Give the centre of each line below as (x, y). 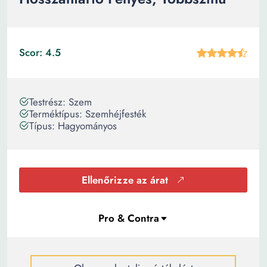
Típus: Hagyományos (73, 126)
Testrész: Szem (60, 102)
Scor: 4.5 (40, 52)
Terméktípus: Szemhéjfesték (88, 114)
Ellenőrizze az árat (125, 180)
